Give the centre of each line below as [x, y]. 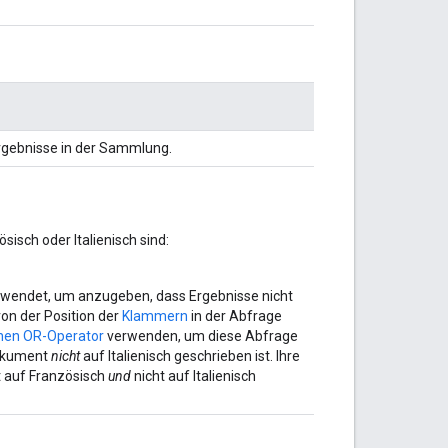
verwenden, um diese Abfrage [201, 335]
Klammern [155, 315]
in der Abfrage [235, 315]
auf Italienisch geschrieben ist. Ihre [190, 355]
